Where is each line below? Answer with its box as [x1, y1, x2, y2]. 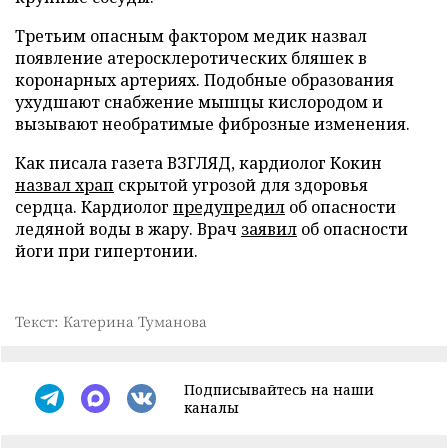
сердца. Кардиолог [15, 195, 173, 218]
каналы [184, 397, 239, 417]
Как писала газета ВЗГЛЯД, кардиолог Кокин [15, 151, 382, 174]
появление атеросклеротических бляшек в [15, 46, 367, 69]
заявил [241, 217, 297, 240]
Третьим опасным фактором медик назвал [15, 24, 367, 47]
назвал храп [15, 173, 114, 196]
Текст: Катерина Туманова [15, 310, 207, 331]
